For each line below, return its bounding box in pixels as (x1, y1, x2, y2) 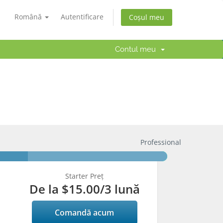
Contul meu (115, 45, 160, 54)
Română (14, 12, 44, 21)
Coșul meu (129, 12, 164, 22)
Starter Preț (65, 171, 104, 181)
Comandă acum (55, 207, 114, 218)
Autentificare (61, 12, 104, 21)
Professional (140, 137, 181, 147)
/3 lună (100, 181, 140, 197)
